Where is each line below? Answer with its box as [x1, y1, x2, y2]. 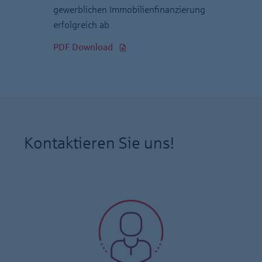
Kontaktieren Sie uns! [24, 134, 174, 152]
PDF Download [53, 42, 113, 52]
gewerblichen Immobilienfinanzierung [53, 5, 205, 15]
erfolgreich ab [53, 20, 109, 30]
